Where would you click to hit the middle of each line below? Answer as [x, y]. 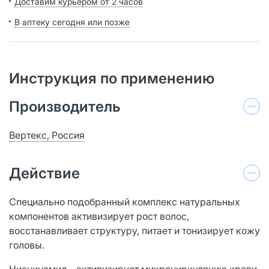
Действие [44, 173]
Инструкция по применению [112, 78]
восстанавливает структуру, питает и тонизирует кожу [134, 230]
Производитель [65, 106]
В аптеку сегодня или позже [72, 22]
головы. [27, 245]
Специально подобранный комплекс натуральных [125, 201]
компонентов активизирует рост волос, [99, 216]
